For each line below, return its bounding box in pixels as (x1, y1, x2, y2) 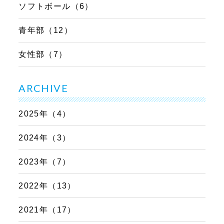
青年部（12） (18, 26, 72, 35)
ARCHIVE (18, 82, 68, 94)
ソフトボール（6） (18, 2, 93, 11)
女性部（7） (18, 50, 67, 59)
